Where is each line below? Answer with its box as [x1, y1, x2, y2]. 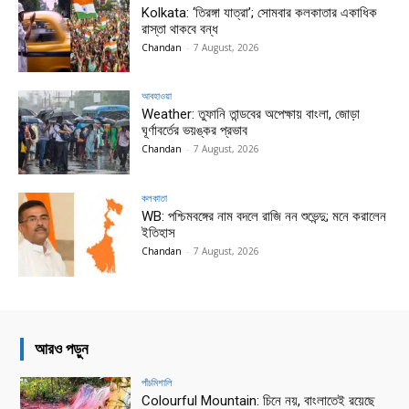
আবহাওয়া [142, 89, 173, 103]
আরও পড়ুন [35, 339, 89, 358]
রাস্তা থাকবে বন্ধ [142, 20, 219, 37]
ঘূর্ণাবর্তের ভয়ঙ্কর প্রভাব [142, 122, 248, 140]
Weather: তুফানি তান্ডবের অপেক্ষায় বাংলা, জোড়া [142, 106, 361, 123]
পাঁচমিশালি [142, 374, 173, 389]
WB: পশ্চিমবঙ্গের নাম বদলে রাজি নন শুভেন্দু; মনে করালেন [142, 208, 387, 225]
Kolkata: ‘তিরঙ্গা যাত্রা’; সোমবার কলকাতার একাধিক [142, 4, 378, 21]
